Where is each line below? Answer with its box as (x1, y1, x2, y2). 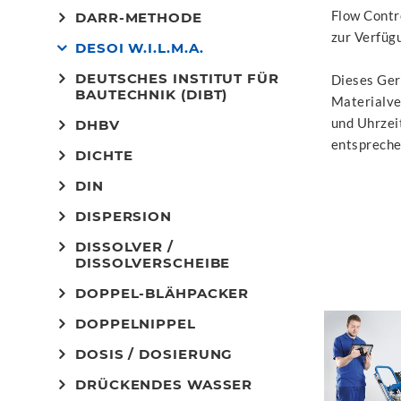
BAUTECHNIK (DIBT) (75, 86, 228, 103)
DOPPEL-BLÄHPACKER (75, 285, 250, 302)
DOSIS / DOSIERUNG (75, 346, 234, 363)
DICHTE (75, 147, 133, 164)
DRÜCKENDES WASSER (75, 376, 253, 393)
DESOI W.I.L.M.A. (75, 39, 204, 56)
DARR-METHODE (75, 9, 202, 26)
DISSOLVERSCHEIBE (75, 254, 231, 271)
